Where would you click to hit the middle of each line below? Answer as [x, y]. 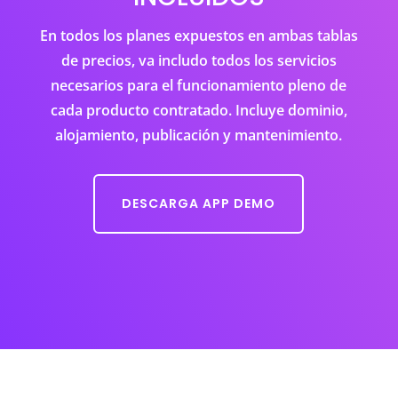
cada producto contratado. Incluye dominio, [199, 110]
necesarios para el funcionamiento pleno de [199, 85]
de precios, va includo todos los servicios [199, 60]
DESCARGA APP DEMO [199, 203]
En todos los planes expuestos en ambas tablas [199, 35]
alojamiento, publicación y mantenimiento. [199, 135]
